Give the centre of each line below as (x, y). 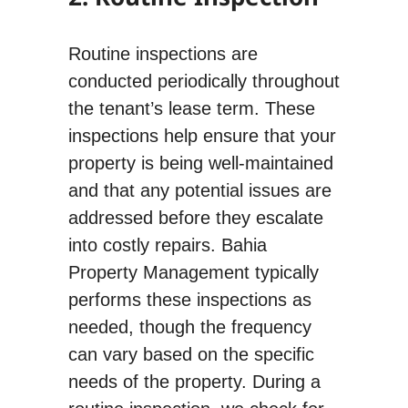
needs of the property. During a (194, 382)
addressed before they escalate (195, 218)
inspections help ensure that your (202, 136)
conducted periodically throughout (204, 82)
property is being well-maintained (200, 163)
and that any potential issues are (199, 191)
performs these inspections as (189, 300)
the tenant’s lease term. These (191, 109)
